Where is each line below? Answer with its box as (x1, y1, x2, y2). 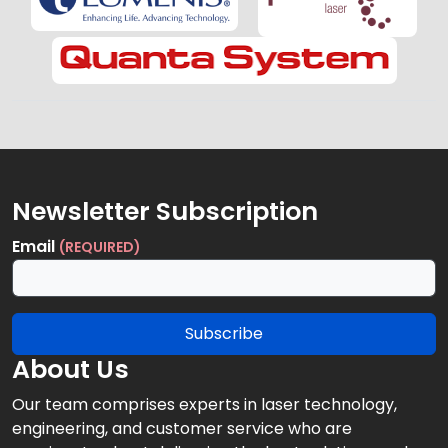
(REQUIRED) (59, 237, 141, 257)
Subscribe (185, 322, 263, 345)
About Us (12, 352, 129, 387)
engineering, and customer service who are (12, 417, 352, 440)
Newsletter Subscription (12, 194, 318, 229)
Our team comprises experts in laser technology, (12, 393, 397, 416)
